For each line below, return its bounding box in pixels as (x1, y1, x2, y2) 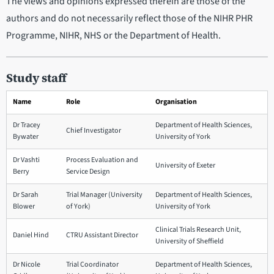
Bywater (13, 131, 39, 142)
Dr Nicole (13, 259, 40, 270)
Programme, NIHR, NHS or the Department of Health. (6, 28, 221, 42)
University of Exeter (155, 160, 215, 171)
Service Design (66, 166, 110, 177)
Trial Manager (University (66, 189, 143, 200)
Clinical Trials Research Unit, (155, 224, 241, 235)
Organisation (155, 96, 197, 107)
